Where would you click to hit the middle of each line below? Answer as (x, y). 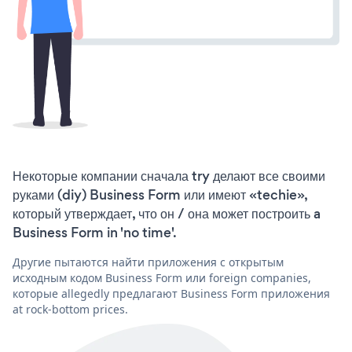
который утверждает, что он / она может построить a (167, 213)
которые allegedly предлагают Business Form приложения (171, 293)
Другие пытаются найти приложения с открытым (148, 262)
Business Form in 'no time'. (95, 232)
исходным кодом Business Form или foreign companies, (162, 277)
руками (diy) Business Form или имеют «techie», (160, 194)
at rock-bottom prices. (70, 309)
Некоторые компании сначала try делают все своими (169, 176)
